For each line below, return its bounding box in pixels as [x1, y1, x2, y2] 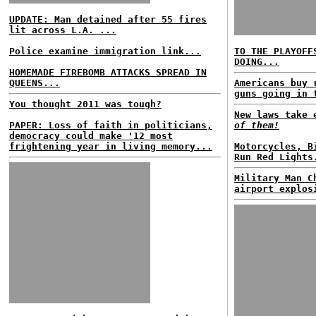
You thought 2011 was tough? [9, 99, 162, 109]
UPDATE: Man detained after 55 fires [9, 14, 207, 25]
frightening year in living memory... [9, 141, 212, 152]
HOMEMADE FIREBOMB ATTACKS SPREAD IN [9, 67, 207, 78]
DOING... [234, 56, 279, 67]
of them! [234, 120, 279, 130]
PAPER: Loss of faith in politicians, [9, 120, 212, 130]
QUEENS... [9, 78, 60, 88]
